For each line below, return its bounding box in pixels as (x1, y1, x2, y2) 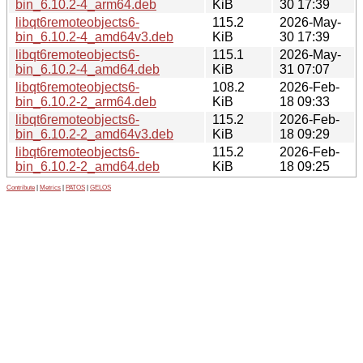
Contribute (6, 183, 35, 191)
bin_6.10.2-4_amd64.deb (15, 62, 160, 76)
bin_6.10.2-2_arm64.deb (15, 94, 156, 109)
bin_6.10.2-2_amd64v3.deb (15, 126, 173, 141)
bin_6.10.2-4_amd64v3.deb (15, 29, 173, 44)
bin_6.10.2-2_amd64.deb (15, 159, 160, 173)
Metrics (40, 183, 61, 191)
